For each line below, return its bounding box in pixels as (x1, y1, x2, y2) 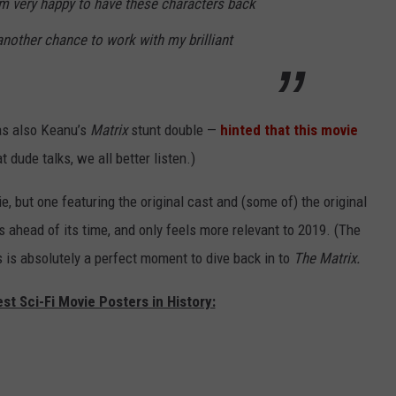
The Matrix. (293, 249, 360, 268)
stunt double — (131, 121, 220, 140)
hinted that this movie (220, 121, 358, 140)
